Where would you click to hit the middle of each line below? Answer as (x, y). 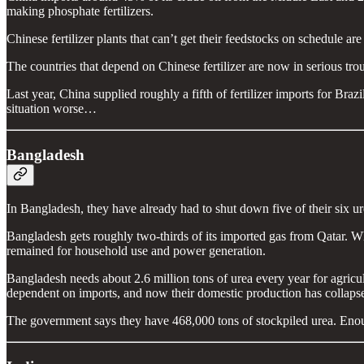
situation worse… (52, 109)
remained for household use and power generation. (136, 250)
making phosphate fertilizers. (80, 11)
